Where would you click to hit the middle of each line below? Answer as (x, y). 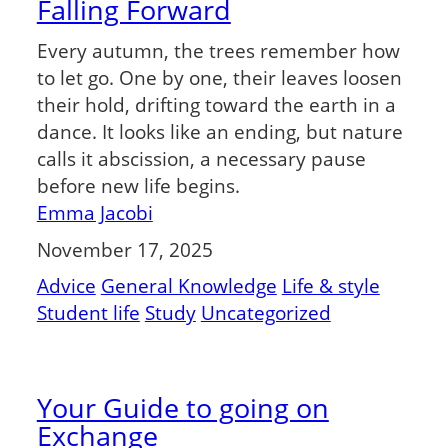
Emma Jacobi (94, 213)
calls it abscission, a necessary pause (201, 159)
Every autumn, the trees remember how (218, 51)
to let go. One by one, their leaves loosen (219, 78)
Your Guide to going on (182, 408)
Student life (88, 313)
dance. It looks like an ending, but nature (219, 132)
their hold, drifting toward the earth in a (216, 105)
